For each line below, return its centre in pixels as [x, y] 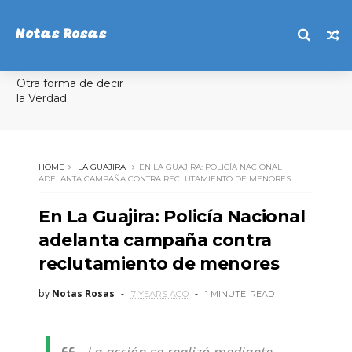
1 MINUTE [225, 294]
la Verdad [41, 98]
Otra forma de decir [70, 83]
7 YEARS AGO [159, 294]
